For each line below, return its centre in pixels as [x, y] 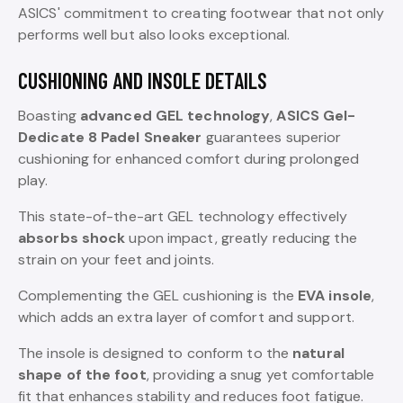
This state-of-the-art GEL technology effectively [183, 216]
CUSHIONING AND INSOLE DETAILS [143, 80]
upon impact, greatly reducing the [241, 237]
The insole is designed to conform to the [156, 353]
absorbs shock [72, 237]
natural [318, 353]
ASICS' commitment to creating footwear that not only [201, 13]
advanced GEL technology [175, 115]
